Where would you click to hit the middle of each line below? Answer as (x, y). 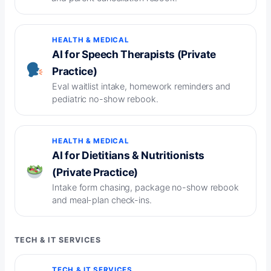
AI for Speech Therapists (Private (134, 54)
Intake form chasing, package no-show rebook (145, 188)
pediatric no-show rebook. (105, 99)
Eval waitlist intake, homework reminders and (141, 87)
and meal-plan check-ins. (102, 200)
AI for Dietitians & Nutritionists (128, 155)
